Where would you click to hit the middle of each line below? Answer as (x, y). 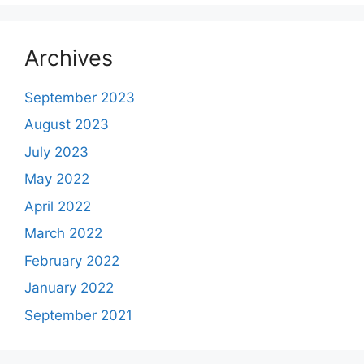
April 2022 (58, 206)
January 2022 (69, 288)
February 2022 (72, 260)
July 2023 (56, 152)
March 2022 (63, 233)
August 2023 (67, 124)
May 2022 (57, 179)
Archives (69, 58)
